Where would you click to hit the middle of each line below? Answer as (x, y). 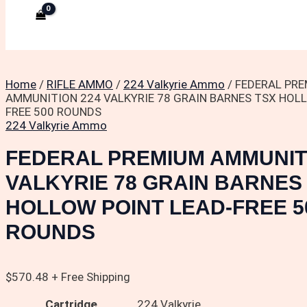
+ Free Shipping (91, 277)
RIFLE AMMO (80, 84)
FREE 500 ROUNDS (53, 112)
